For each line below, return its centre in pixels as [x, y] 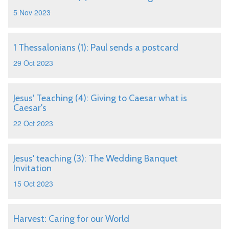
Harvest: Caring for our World [71, 219]
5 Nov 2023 [32, 12]
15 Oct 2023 [33, 184]
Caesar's [30, 108]
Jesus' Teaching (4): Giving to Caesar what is [100, 98]
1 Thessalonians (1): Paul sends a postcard [96, 48]
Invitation [32, 168]
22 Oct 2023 [33, 123]
